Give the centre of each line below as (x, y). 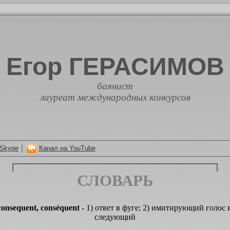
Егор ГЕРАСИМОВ (115, 66)
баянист (115, 86)
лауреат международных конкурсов (115, 97)
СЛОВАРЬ (115, 180)
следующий (115, 217)
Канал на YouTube (67, 148)
